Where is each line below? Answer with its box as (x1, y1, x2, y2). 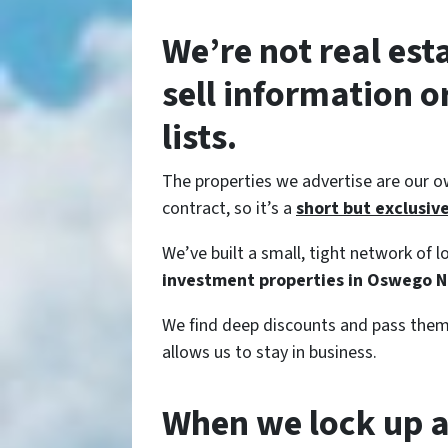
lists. (162, 112, 237, 164)
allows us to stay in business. (162, 340, 377, 366)
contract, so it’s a (162, 196, 296, 222)
